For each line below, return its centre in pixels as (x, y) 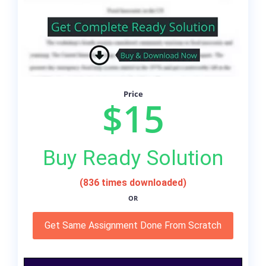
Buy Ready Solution (133, 158)
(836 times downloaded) (133, 183)
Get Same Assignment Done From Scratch (133, 226)
